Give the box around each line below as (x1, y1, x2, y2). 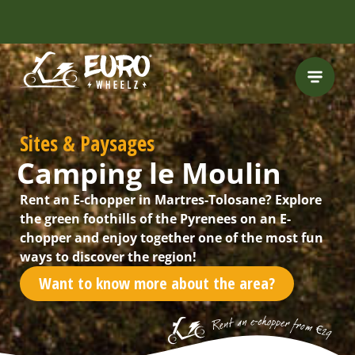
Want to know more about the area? (39, 273, 275, 294)
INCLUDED (69, 67, 135, 85)
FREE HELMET (63, 50, 150, 67)
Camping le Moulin (17, 154, 281, 193)
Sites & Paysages (20, 129, 155, 158)
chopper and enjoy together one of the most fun (20, 229, 323, 246)
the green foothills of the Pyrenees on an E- (20, 210, 291, 227)
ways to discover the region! (20, 248, 197, 265)
